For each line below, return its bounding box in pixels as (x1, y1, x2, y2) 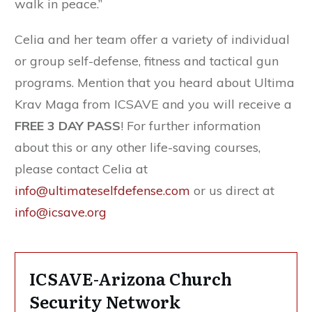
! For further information (120, 117, 260, 134)
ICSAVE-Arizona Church (29, 265, 232, 290)
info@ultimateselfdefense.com (15, 182, 190, 198)
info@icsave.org (15, 203, 107, 220)
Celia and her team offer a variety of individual (15, 31, 290, 47)
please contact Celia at (15, 160, 148, 177)
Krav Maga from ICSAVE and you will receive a (15, 95, 292, 112)
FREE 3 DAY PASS (15, 117, 120, 134)
